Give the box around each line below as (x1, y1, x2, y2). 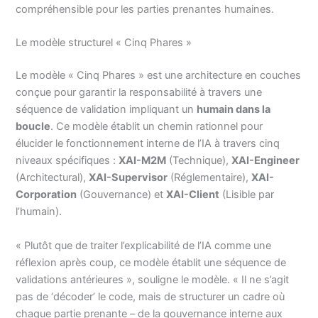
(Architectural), (16, 171, 89, 185)
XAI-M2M (119, 154, 167, 168)
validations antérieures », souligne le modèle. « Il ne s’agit (16, 273, 290, 286)
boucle (16, 120, 51, 133)
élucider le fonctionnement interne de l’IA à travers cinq (16, 137, 280, 150)
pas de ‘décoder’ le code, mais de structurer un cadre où (16, 290, 285, 303)
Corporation (16, 188, 77, 202)
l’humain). (16, 205, 62, 219)
